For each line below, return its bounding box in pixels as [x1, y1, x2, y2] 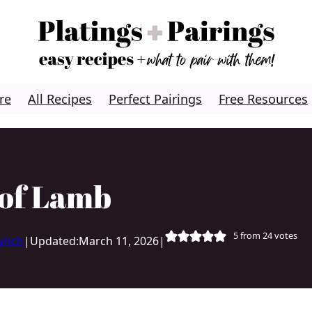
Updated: [29, 233, 79, 249]
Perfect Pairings [109, 91, 202, 107]
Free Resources [219, 91, 308, 107]
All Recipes [28, 91, 92, 107]
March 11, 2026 [78, 233, 159, 249]
